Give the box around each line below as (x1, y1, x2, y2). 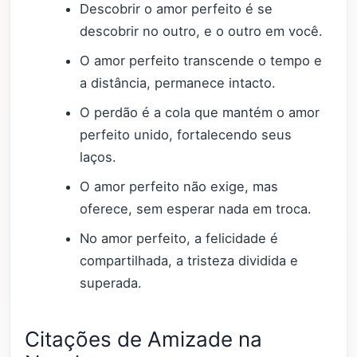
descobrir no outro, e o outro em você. (80, 22, 324, 39)
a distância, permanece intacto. (80, 74, 277, 91)
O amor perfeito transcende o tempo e (80, 52, 323, 69)
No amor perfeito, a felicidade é (80, 229, 279, 246)
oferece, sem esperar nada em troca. (80, 200, 312, 217)
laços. (80, 148, 117, 165)
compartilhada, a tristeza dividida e (80, 252, 299, 269)
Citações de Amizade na (25, 326, 262, 351)
